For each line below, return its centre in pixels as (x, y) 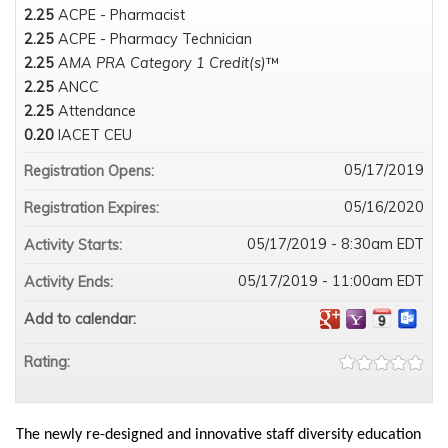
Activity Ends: (70, 282)
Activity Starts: (75, 245)
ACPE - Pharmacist (121, 15)
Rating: (49, 362)
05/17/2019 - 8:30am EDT (335, 244)
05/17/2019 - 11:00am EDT (331, 281)
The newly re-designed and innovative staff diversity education (218, 435)
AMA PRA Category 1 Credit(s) (162, 63)
